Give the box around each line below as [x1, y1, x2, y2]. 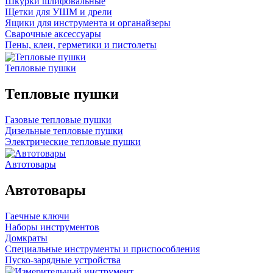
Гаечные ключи [5, 210, 69, 221]
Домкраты [5, 232, 48, 243]
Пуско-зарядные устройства [5, 254, 121, 265]
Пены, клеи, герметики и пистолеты [5, 40, 157, 51]
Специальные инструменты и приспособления [5, 243, 200, 254]
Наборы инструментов [5, 221, 99, 232]
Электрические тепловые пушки [5, 136, 141, 147]
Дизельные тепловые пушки [5, 125, 123, 136]
